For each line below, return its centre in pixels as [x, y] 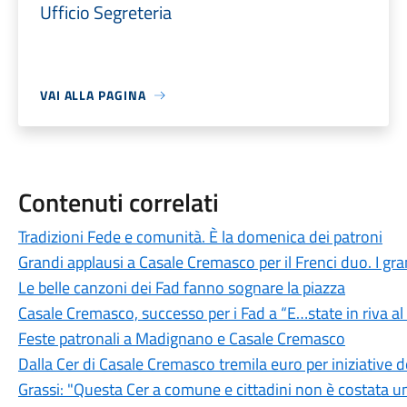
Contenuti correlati [118, 202]
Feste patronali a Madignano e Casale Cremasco [181, 338]
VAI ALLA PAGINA [93, 95]
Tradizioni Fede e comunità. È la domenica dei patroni [200, 237]
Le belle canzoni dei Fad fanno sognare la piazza [181, 288]
